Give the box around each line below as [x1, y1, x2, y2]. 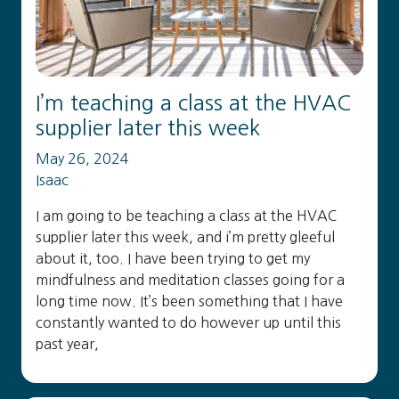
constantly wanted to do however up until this [36, 315, 341, 330]
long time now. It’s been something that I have [36, 294, 343, 308]
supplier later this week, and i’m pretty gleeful [36, 230, 335, 244]
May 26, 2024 [36, 151, 129, 166]
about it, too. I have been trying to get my [36, 251, 310, 265]
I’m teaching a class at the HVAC [36, 93, 351, 113]
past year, [36, 337, 99, 351]
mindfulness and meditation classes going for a [36, 273, 345, 287]
